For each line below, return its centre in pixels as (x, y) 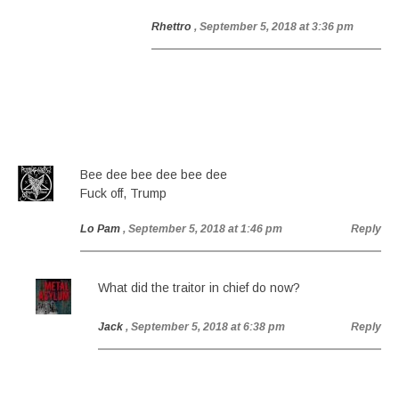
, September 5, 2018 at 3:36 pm (274, 27)
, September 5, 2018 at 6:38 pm (205, 327)
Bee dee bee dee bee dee (154, 175)
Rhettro (171, 27)
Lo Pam (100, 229)
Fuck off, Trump (123, 193)
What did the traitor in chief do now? (199, 288)
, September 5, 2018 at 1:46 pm (203, 229)
